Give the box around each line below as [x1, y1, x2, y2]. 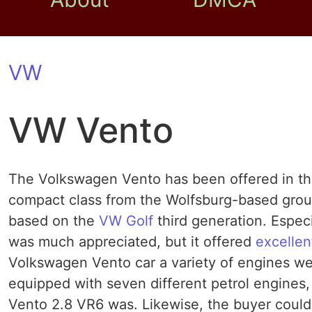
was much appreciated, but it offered [8, 233, 256, 250]
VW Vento [8, 109, 173, 151]
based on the [8, 212, 99, 229]
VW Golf [99, 212, 153, 229]
